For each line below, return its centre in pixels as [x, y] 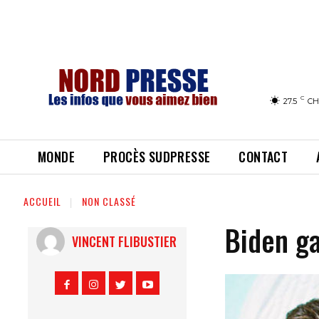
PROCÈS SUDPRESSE [157, 157]
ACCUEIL [42, 201]
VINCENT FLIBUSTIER [124, 241]
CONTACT [263, 157]
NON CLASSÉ [109, 201]
